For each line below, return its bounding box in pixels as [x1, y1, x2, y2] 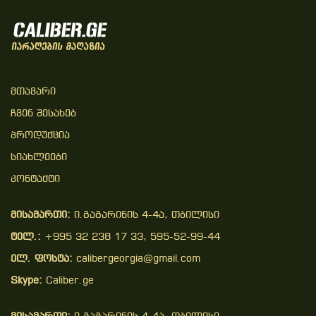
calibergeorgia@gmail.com [73, 254, 200, 265]
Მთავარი [11, 87, 56, 97]
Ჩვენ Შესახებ [11, 109, 76, 119]
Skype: [11, 276, 42, 286]
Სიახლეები [11, 152, 67, 163]
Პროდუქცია [11, 130, 70, 141]
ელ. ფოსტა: [11, 254, 73, 265]
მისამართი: [11, 210, 71, 221]
